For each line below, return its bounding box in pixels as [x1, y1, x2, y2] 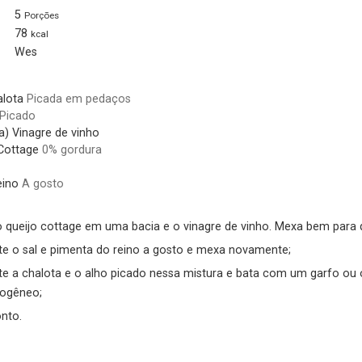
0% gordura [41, 143, 102, 158]
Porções [23, 10, 59, 22]
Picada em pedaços [26, 92, 131, 107]
